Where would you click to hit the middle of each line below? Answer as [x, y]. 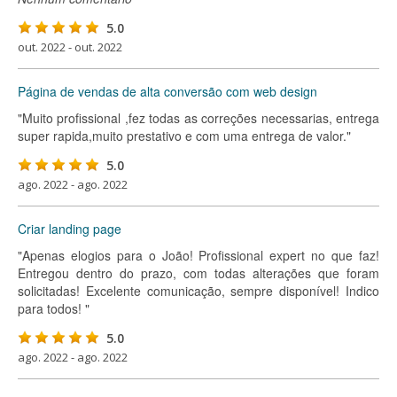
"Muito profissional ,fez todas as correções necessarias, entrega [198, 118]
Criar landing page [70, 229]
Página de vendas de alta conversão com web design [167, 91]
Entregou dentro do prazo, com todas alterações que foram [198, 273]
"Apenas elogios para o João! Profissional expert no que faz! [198, 255]
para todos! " [54, 308]
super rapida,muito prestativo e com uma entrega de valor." [184, 136]
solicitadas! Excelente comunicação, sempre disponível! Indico [198, 291]
